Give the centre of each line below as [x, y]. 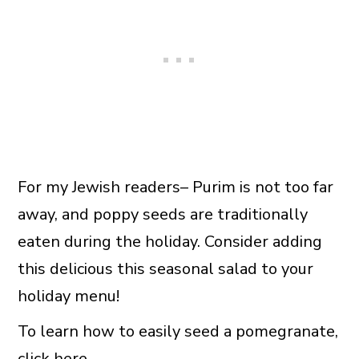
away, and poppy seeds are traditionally [162, 215]
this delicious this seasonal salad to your [165, 269]
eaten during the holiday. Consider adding [169, 242]
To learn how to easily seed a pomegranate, [177, 332]
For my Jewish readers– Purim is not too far [175, 188]
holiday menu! [68, 296]
